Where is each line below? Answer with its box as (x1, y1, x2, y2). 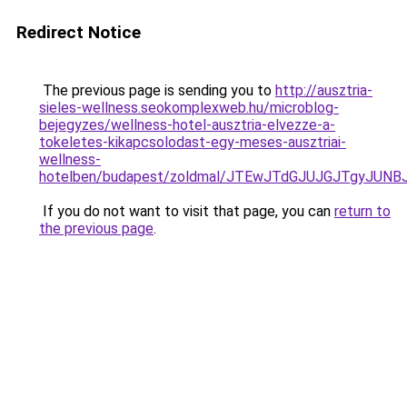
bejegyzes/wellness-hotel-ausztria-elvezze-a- (39, 116, 335, 134)
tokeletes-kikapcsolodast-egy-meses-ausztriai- (39, 134, 346, 151)
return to (334, 203, 391, 220)
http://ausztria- (275, 82, 372, 99)
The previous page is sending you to (39, 82, 275, 99)
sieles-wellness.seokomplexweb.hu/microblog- (39, 99, 339, 116)
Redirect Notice (16, 22, 141, 43)
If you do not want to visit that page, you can (39, 203, 334, 220)
